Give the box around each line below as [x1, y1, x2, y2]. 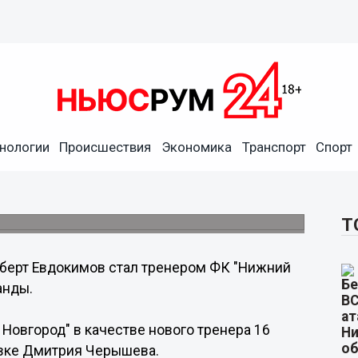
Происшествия [59, 139, 152, 155]
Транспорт [241, 139, 306, 155]
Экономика [161, 139, 232, 155]
